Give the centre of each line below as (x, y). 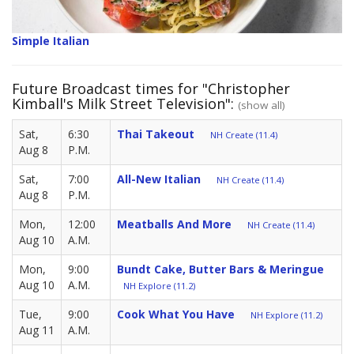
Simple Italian (51, 40)
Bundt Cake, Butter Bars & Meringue (220, 269)
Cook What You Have (176, 314)
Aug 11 (37, 330)
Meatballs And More (174, 224)
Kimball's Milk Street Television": (125, 103)
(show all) (262, 105)
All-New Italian (159, 179)
